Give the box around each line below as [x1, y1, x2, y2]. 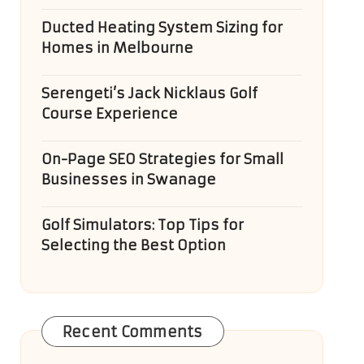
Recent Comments [62, 323, 203, 341]
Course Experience [41, 105, 178, 123]
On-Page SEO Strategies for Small [41, 150, 284, 168]
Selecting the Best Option [41, 236, 226, 254]
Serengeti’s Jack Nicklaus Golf [41, 84, 258, 102]
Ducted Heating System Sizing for [41, 19, 283, 37]
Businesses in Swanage [41, 171, 216, 188]
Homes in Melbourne [41, 39, 193, 57]
